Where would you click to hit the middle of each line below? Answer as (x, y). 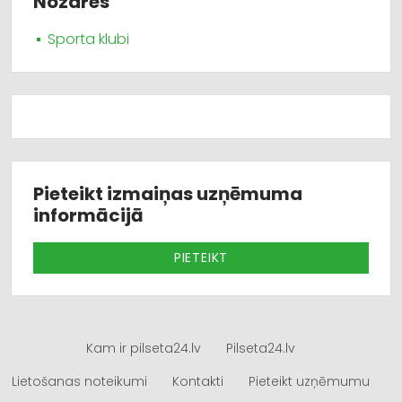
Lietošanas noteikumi (79, 381)
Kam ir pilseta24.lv (143, 348)
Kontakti (197, 381)
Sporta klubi (88, 39)
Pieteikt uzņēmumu (309, 381)
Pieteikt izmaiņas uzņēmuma (168, 194)
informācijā (88, 215)
